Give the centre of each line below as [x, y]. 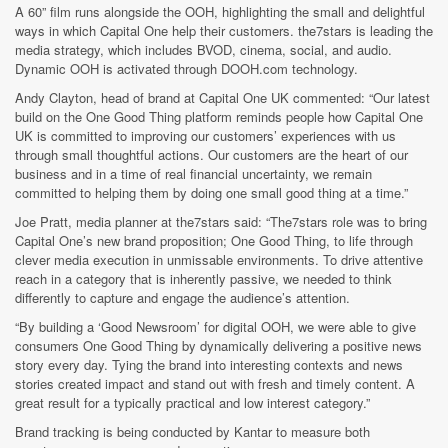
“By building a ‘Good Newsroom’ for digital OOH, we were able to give [215, 327]
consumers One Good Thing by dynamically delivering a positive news [218, 346]
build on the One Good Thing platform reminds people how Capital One [219, 117]
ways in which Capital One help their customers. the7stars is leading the [224, 31]
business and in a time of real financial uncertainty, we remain [193, 174]
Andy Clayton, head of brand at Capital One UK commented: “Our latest [222, 98]
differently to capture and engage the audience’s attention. [182, 298]
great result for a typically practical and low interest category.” [192, 403]
